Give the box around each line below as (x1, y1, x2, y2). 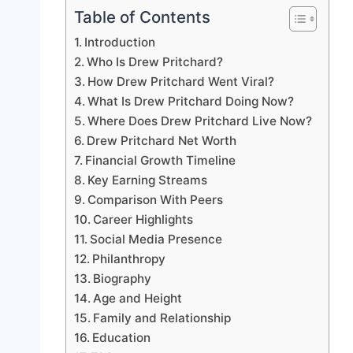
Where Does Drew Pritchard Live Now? (87, 113, 313, 129)
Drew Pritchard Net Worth (87, 133, 237, 149)
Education (92, 330, 151, 346)
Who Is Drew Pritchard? (87, 54, 224, 70)
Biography (93, 271, 152, 287)
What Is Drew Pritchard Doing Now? (87, 94, 295, 110)
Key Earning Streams (87, 173, 208, 188)
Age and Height (93, 291, 183, 307)
